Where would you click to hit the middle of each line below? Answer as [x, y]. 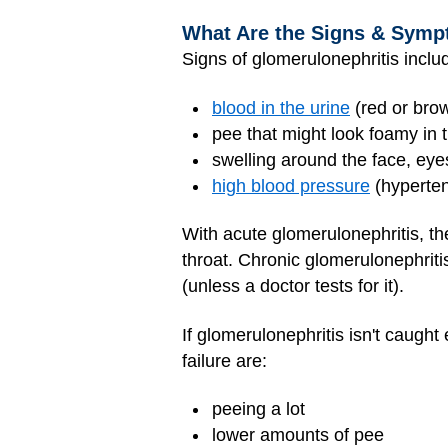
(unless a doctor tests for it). [293, 286]
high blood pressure [291, 185]
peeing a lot [258, 409]
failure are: [224, 360]
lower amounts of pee [298, 435]
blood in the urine [281, 107]
